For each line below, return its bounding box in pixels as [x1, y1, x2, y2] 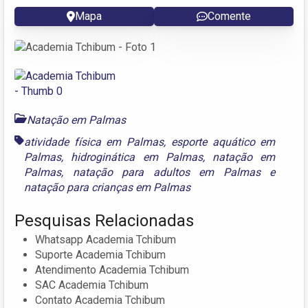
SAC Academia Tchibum [35, 278, 148, 291]
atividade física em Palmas [24, 135, 164, 148]
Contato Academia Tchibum [35, 293, 165, 307]
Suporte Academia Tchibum [35, 247, 166, 261]
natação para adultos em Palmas [72, 165, 261, 179]
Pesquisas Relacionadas [14, 210, 194, 230]
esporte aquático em [170, 135, 276, 148]
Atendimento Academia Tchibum [35, 263, 189, 276]
